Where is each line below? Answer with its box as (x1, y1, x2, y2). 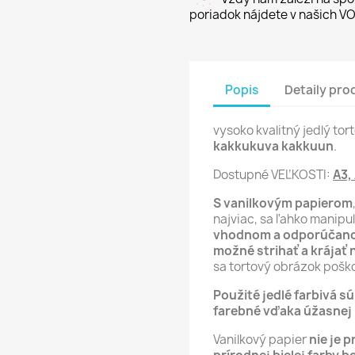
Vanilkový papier (213, 330, 309, 348)
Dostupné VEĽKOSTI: (213, 166, 333, 183)
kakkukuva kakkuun (213, 137, 334, 155)
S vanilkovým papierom (213, 194, 353, 212)
